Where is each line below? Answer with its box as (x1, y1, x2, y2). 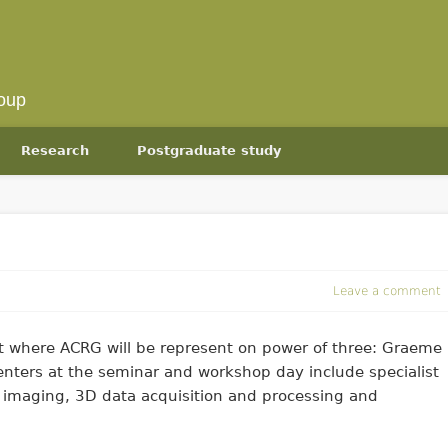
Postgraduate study (137, 143, 281, 158)
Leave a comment (333, 283, 442, 298)
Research (21, 143, 89, 158)
